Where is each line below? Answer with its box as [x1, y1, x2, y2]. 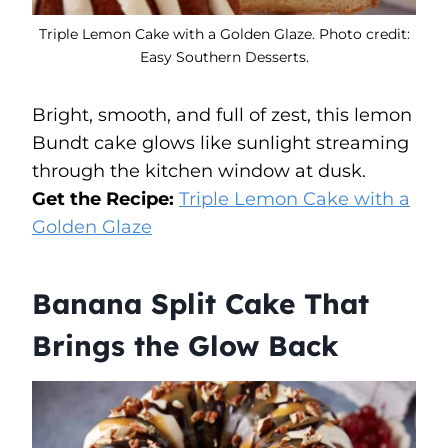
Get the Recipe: [32, 187, 179, 210]
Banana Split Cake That [32, 285, 369, 321]
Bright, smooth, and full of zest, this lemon [32, 103, 412, 126]
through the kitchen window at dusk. [32, 159, 366, 182]
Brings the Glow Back [32, 327, 339, 363]
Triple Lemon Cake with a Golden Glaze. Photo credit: [38, 24, 410, 43]
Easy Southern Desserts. [139, 47, 309, 66]
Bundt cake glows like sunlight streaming [32, 131, 409, 154]
